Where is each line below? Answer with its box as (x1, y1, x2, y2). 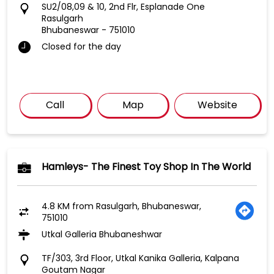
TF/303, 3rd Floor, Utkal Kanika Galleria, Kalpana (42, 252, 239, 265)
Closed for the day (42, 40, 121, 53)
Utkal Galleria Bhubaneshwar (42, 228, 162, 241)
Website (198, 98, 238, 113)
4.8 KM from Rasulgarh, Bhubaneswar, (42, 200, 201, 213)
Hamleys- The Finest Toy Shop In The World (42, 160, 251, 174)
